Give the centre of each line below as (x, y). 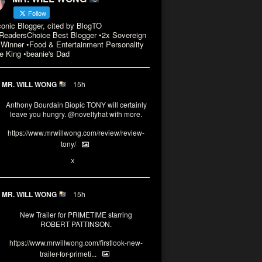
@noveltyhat (88, 114)
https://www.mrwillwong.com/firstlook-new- (76, 242)
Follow (36, 13)
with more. (125, 114)
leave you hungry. (39, 114)
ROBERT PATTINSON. (76, 223)
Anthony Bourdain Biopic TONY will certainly (76, 104)
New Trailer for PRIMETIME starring (76, 214)
